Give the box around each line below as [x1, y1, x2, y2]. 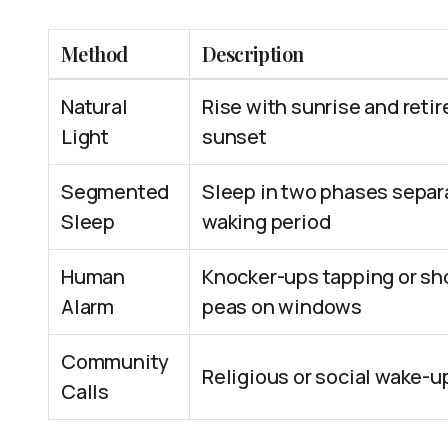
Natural [61, 93, 128, 120]
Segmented [61, 178, 170, 205]
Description [202, 40, 304, 67]
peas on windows [202, 293, 363, 320]
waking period [202, 208, 331, 235]
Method [61, 40, 128, 67]
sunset [202, 123, 267, 150]
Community [61, 348, 170, 375]
